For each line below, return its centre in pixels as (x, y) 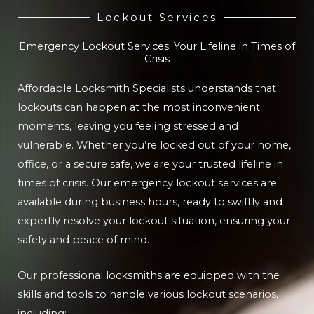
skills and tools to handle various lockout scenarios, (148, 294)
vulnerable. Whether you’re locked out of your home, (154, 145)
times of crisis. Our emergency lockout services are (147, 183)
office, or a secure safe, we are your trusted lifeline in (150, 164)
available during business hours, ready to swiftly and (150, 202)
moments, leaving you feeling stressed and (128, 127)
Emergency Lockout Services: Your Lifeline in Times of (157, 47)
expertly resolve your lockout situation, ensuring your (154, 221)
